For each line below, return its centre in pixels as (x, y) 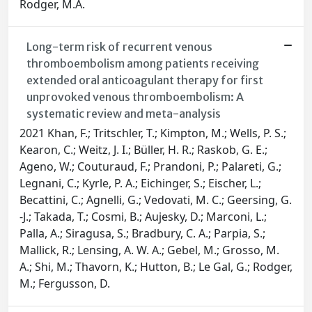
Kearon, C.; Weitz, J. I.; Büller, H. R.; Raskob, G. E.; (143, 150)
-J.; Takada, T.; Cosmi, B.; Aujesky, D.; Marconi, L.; (143, 217)
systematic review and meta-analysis (123, 114)
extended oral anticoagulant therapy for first (145, 80)
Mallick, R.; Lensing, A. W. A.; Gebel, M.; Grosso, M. (149, 250)
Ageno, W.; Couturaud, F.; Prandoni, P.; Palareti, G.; (150, 167)
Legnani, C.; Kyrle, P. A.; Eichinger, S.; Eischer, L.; (140, 184)
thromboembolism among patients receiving (142, 64)
